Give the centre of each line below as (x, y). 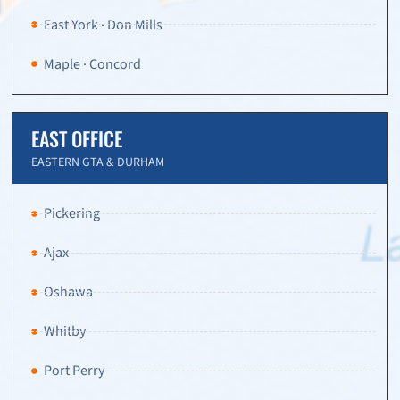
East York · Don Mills (103, 25)
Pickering (71, 214)
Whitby (64, 332)
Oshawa (68, 292)
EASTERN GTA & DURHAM (98, 163)
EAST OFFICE (77, 139)
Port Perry (74, 371)
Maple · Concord (92, 64)
